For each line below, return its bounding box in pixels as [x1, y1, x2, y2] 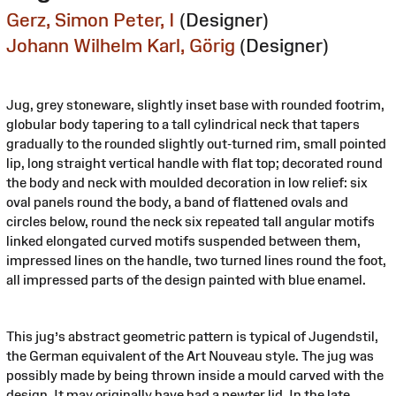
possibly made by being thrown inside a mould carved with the [6, 367, 384, 383]
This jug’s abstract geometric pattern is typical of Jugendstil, [6, 328, 378, 344]
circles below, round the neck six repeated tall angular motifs [6, 213, 375, 229]
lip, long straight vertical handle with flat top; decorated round [6, 155, 383, 171]
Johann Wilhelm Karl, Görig [6, 34, 235, 56]
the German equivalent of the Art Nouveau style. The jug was [6, 347, 374, 363]
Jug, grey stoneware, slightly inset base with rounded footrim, [6, 96, 385, 112]
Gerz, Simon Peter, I [6, 9, 175, 30]
